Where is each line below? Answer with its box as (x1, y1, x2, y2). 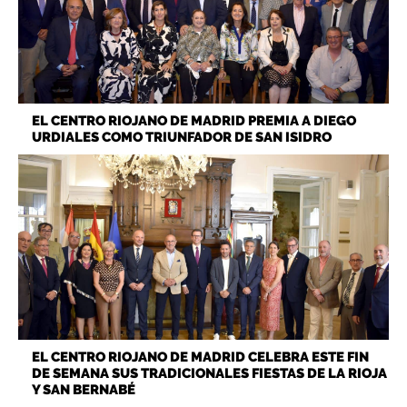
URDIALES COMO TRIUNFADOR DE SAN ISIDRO (32, 128, 332, 145)
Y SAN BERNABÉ (32, 381, 135, 398)
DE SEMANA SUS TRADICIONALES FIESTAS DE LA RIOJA (32, 364, 387, 382)
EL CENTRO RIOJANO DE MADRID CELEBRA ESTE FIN (32, 348, 369, 365)
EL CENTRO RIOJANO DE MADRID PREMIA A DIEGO (32, 112, 356, 129)
